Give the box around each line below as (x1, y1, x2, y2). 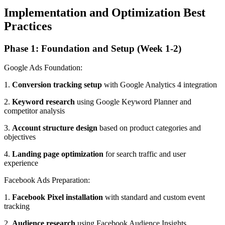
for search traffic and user (103, 150, 186, 159)
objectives (4, 133, 36, 142)
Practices (4, 19, 52, 33)
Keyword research (12, 97, 75, 106)
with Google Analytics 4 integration (102, 80, 217, 89)
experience (4, 159, 38, 168)
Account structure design (12, 124, 97, 133)
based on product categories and (97, 124, 201, 133)
